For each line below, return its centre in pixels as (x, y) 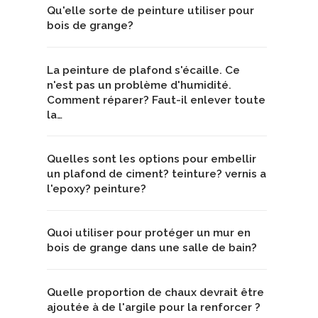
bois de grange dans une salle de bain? (152, 248)
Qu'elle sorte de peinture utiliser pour (150, 11)
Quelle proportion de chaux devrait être (155, 292)
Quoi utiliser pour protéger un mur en (149, 233)
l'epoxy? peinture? (97, 189)
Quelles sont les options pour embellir (152, 159)
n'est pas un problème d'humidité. (139, 85)
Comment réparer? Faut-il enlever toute (156, 100)
